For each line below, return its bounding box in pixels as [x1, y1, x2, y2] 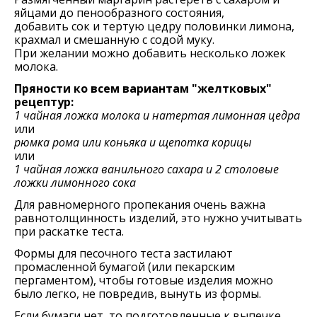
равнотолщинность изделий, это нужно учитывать [14, 210, 302, 226]
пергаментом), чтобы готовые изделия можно [14, 272, 273, 288]
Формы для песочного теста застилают [14, 246, 233, 261]
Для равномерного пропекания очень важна [14, 197, 265, 212]
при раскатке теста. [14, 224, 124, 239]
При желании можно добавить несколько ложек [14, 45, 286, 61]
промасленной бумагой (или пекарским [14, 259, 235, 275]
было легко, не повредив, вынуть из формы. [14, 286, 261, 301]
